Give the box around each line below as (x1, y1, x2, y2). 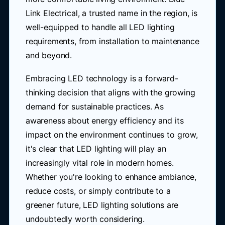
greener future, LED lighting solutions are (25, 200, 179, 210)
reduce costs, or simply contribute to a (25, 186, 171, 196)
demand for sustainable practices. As (25, 101, 164, 111)
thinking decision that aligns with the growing (25, 87, 195, 97)
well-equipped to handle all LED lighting (25, 22, 175, 32)
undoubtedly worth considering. (25, 214, 145, 224)
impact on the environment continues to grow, (25, 130, 198, 140)
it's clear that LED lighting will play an (25, 144, 166, 154)
